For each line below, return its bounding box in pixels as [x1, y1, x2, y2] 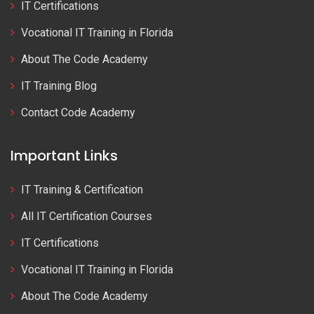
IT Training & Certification [21, 182, 143, 196]
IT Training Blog [21, 79, 97, 93]
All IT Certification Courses [21, 209, 152, 223]
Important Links [11, 145, 118, 165]
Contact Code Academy [21, 106, 135, 120]
